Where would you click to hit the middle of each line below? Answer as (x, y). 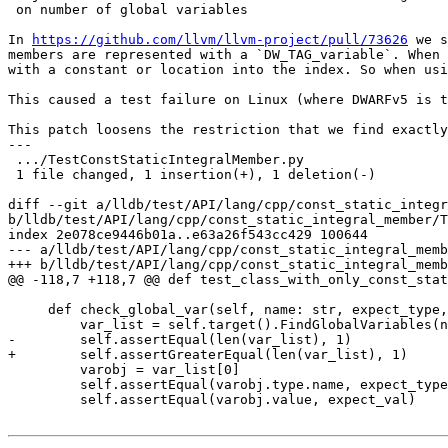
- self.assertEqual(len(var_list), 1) (180, 340)
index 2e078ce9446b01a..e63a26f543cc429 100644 (188, 235)
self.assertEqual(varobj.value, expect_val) (44, 400)
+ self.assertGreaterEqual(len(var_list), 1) (208, 355)
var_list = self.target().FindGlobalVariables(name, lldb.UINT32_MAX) (44, 325)
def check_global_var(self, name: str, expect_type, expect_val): (28, 310)
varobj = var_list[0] (44, 370)
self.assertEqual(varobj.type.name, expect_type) (44, 385)
